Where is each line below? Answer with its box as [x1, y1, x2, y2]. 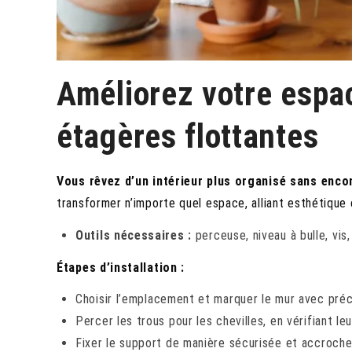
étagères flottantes [57, 117, 319, 156]
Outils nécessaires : [75, 227, 192, 243]
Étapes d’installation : [57, 259, 185, 275]
